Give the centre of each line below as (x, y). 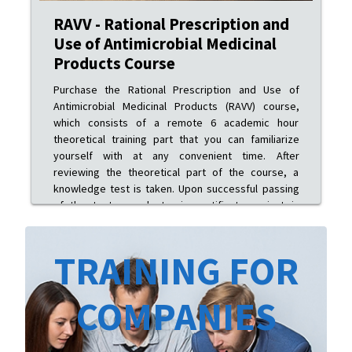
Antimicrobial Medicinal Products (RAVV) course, (176, 106)
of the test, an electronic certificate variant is (176, 205)
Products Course (114, 64)
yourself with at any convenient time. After (176, 155)
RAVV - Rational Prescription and (171, 24)
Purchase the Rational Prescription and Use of (176, 89)
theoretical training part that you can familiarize (176, 139)
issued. (70, 221)
